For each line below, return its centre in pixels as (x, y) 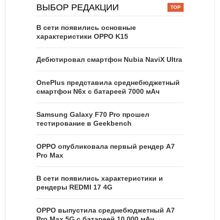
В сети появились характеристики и (100, 179)
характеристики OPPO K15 (82, 37)
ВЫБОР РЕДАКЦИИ (78, 8)
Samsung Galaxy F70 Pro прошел (93, 115)
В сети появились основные (86, 28)
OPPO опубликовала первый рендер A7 (106, 147)
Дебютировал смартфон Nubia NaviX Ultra (109, 60)
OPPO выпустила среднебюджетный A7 (106, 210)
